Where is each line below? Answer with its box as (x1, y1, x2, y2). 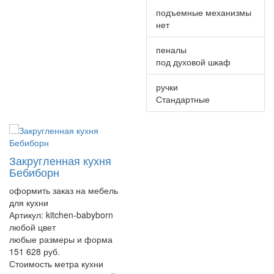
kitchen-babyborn (46, 208, 113, 221)
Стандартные (156, 92, 210, 105)
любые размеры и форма (9, 232, 113, 245)
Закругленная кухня (9, 152, 111, 168)
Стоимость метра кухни (9, 257, 103, 270)
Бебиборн (9, 163, 59, 180)
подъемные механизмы (156, 6, 251, 18)
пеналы (156, 43, 187, 56)
